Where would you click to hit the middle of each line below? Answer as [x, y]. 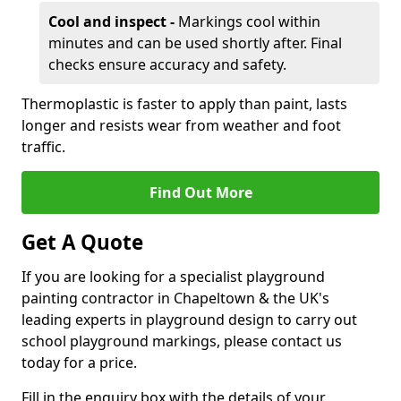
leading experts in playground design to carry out [189, 320]
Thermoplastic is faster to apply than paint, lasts [184, 104]
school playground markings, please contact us [182, 341]
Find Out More [200, 192]
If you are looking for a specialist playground [173, 277]
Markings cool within [247, 21]
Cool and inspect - [111, 21]
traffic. [43, 147]
